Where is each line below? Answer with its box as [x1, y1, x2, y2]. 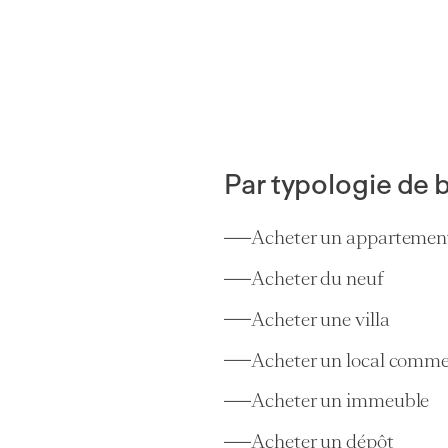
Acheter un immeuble [251, 389, 430, 413]
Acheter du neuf [251, 267, 384, 291]
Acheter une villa [251, 307, 390, 331]
